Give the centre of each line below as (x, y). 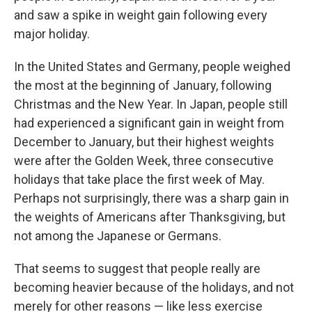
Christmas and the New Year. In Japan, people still (151, 104)
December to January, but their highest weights (144, 142)
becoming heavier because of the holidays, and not (154, 288)
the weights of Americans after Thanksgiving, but (150, 217)
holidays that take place (79, 180)
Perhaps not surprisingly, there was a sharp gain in (151, 198)
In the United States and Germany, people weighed (152, 67)
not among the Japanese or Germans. (118, 236)
